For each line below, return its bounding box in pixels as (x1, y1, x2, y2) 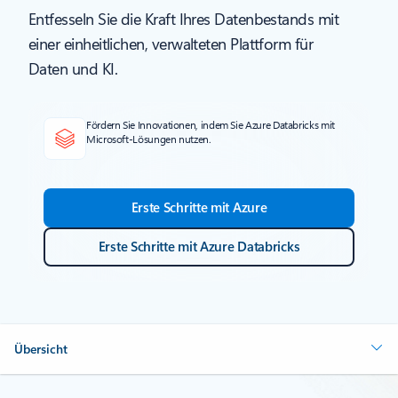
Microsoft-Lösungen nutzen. (86, 131, 211, 146)
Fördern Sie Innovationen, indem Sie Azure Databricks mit (86, 116, 335, 131)
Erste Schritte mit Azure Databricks (98, 236, 300, 255)
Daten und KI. (28, 57, 117, 79)
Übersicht (14, 339, 68, 357)
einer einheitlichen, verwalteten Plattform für (28, 32, 314, 54)
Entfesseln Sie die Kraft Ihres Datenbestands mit (28, 7, 339, 29)
